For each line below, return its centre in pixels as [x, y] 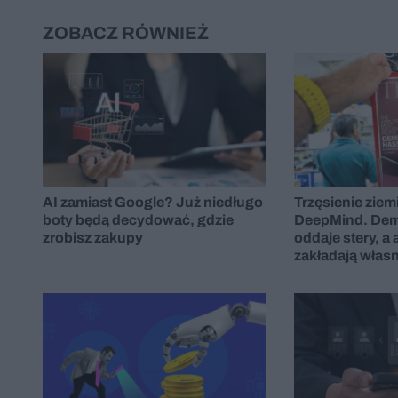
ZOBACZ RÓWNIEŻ [126, 32]
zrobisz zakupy [93, 238]
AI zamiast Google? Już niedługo [153, 203]
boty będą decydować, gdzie [138, 220]
